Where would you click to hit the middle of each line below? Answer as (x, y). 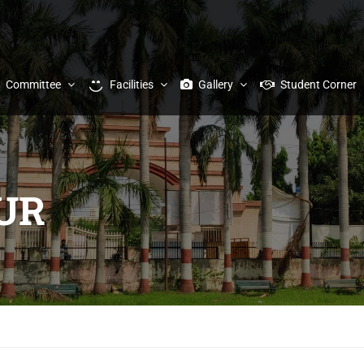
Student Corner (318, 84)
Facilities (132, 84)
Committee (33, 84)
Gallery (216, 84)
